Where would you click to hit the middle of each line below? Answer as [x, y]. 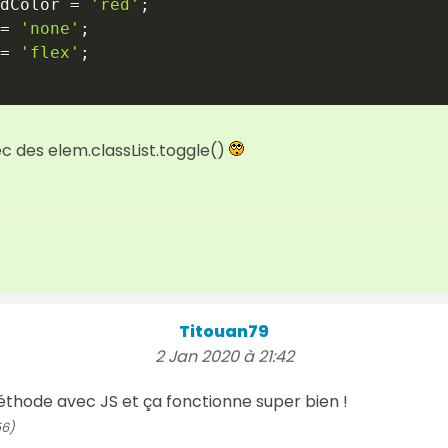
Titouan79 [224, 331]
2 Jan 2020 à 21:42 [224, 356]
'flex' [50, 52]
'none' [50, 28]
